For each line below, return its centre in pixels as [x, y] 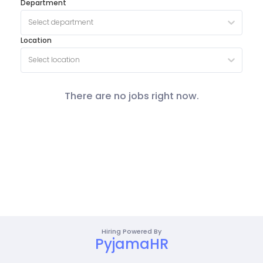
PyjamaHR [131, 244]
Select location [54, 60]
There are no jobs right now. [131, 96]
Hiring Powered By [131, 231]
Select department [60, 22]
